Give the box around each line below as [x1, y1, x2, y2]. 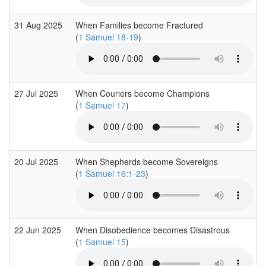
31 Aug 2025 [14, 18, 65, 31]
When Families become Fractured [75, 18, 203, 31]
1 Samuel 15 [78, 235, 126, 248]
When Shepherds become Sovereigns [75, 155, 218, 167]
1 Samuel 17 [78, 99, 126, 111]
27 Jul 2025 [14, 87, 61, 99]
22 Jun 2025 [14, 223, 64, 236]
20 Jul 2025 [14, 155, 61, 167]
